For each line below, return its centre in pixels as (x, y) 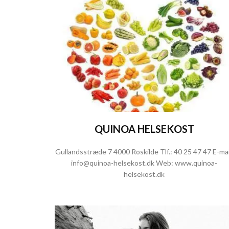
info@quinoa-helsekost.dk (113, 163)
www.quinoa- (196, 163)
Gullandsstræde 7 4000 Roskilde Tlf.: (114, 152)
